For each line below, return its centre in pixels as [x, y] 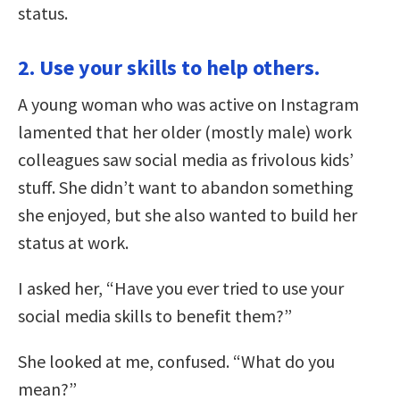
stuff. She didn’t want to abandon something [186, 187]
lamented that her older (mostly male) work [185, 131]
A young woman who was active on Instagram [188, 104]
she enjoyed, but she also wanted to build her [187, 214]
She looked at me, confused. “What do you [176, 361]
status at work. [73, 242]
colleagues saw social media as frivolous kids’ [186, 159]
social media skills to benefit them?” [155, 315]
